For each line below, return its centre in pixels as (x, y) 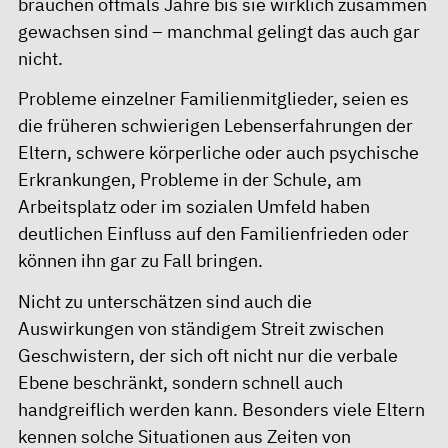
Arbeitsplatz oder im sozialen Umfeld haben (194, 206)
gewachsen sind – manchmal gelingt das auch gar (219, 31)
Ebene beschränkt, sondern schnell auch (180, 382)
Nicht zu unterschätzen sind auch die (165, 301)
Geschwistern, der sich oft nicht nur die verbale (208, 355)
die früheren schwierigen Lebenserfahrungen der (215, 125)
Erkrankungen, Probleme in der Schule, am (190, 179)
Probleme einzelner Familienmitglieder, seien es (213, 98)
